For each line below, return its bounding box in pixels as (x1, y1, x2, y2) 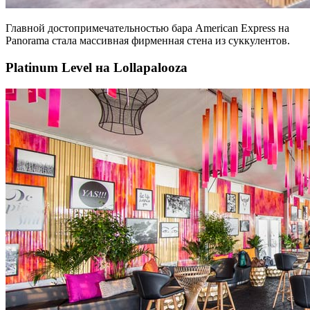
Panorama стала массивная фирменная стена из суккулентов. (6, 35, 290, 47)
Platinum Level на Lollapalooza (6, 60, 188, 75)
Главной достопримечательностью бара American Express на (6, 22, 289, 35)
